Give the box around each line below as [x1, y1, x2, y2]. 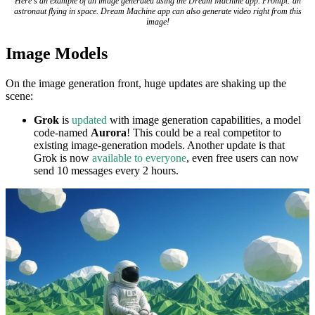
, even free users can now [186, 151, 299, 164]
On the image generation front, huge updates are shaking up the [6, 77, 286, 89]
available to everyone [92, 151, 186, 164]
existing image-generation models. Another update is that [34, 139, 285, 151]
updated [72, 113, 107, 126]
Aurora [91, 126, 127, 139]
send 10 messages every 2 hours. [34, 164, 179, 176]
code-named [34, 126, 91, 139]
